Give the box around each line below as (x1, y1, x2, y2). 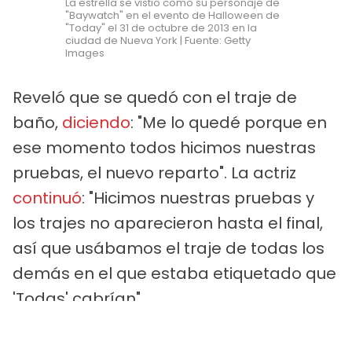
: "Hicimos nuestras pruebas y (82, 187, 314, 210)
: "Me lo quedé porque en (130, 112, 327, 134)
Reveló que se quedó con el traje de (13, 86, 297, 109)
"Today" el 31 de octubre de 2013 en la (65, 20, 258, 36)
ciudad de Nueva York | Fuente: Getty (65, 33, 251, 49)
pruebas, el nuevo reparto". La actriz (13, 162, 296, 185)
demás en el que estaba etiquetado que (13, 262, 336, 285)
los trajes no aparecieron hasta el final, (13, 212, 323, 235)
